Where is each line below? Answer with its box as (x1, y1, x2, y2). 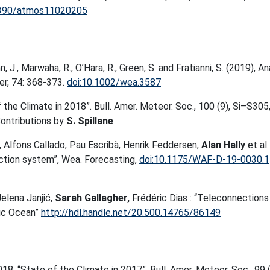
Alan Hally (201, 139, 245, 151)
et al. (245, 139, 269, 151)
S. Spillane (66, 115, 113, 127)
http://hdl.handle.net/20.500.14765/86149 (41, 207, 221, 218)
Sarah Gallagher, (55, 192, 130, 204)
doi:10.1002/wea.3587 (67, 77, 161, 88)
